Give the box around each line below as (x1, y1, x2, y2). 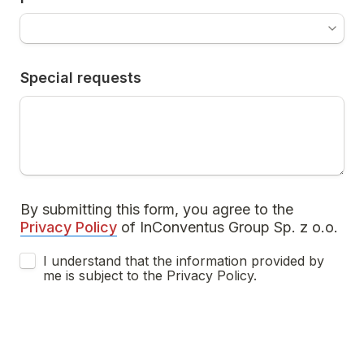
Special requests (20, 69, 141, 86)
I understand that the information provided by (43, 253, 324, 269)
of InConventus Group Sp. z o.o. (117, 219, 338, 236)
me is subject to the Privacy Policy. (43, 267, 257, 284)
